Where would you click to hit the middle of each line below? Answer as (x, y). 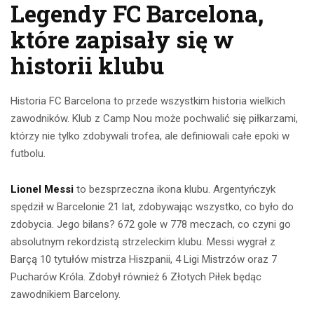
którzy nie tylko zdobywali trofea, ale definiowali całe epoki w (150, 136)
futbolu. (28, 154)
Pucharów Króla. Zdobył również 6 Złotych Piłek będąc (136, 277)
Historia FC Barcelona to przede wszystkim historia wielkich (148, 101)
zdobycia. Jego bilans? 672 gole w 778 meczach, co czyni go (151, 225)
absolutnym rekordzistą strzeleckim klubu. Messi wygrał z (143, 242)
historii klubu (87, 66)
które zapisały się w (122, 40)
